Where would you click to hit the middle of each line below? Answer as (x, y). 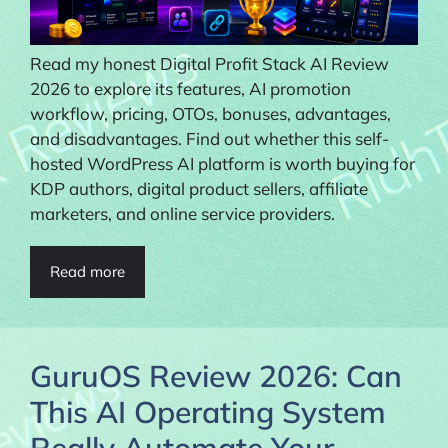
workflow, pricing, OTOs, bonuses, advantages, (210, 113)
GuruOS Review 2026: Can (216, 375)
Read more (87, 271)
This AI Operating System (208, 411)
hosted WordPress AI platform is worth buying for (222, 163)
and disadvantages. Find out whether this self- (209, 138)
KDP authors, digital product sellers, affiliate (199, 188)
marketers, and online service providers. (182, 213)
